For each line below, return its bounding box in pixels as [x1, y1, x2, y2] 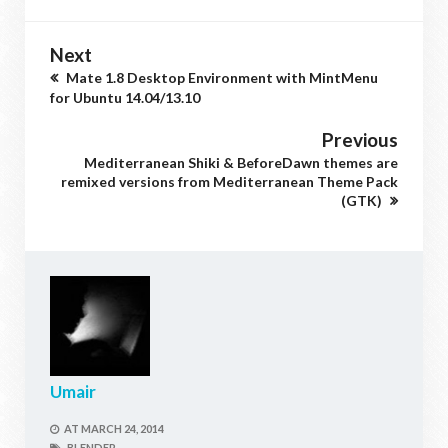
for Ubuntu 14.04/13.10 [50, 88, 200, 106]
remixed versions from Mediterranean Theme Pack [61, 172, 398, 190]
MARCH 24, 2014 [81, 421, 164, 435]
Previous [322, 127, 398, 151]
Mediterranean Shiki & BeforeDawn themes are [84, 153, 398, 171]
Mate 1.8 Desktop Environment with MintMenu [63, 68, 378, 86]
